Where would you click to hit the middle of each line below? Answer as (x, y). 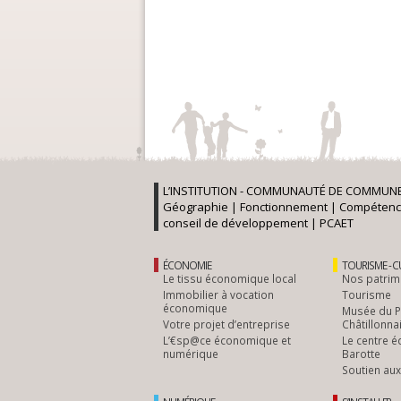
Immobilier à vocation (218, 294)
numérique (191, 354)
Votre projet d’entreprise (226, 324)
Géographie (196, 207)
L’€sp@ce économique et (227, 340)
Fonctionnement (284, 207)
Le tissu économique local (230, 278)
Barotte (361, 354)
